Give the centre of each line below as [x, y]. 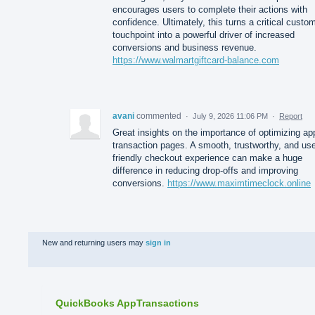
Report [291, 116]
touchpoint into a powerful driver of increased [204, 35]
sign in [158, 243]
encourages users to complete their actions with [210, 10]
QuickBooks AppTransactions [127, 303]
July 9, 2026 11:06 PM [230, 116]
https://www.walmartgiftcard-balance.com [196, 60]
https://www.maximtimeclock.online [239, 184]
